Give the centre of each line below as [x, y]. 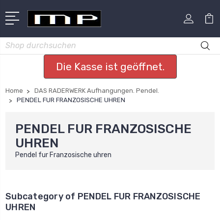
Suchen [17, 42]
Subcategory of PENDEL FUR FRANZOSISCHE [103, 196]
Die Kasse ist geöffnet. [110, 66]
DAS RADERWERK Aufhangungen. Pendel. [97, 90]
